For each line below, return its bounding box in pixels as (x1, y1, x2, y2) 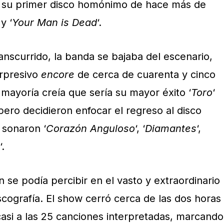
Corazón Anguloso (46, 122, 135, 134)
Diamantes (145, 122, 196, 134)
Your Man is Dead (12, 16, 97, 28)
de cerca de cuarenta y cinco (74, 68, 215, 80)
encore (41, 68, 74, 80)
